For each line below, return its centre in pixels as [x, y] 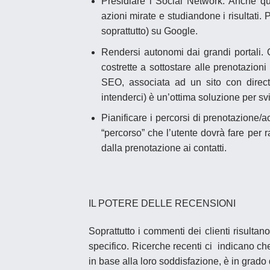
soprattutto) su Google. [149, 31]
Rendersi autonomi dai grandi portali [181, 52]
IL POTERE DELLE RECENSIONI [162, 203]
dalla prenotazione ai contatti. [164, 148]
